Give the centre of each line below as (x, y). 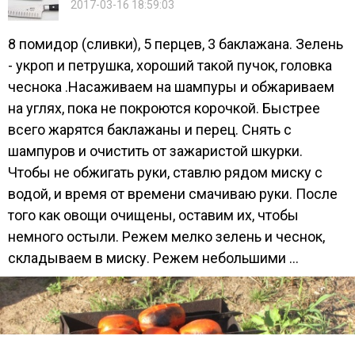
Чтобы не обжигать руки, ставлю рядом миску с (165, 173)
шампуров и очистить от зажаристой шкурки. (155, 151)
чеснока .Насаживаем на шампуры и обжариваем (171, 87)
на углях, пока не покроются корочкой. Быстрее (164, 109)
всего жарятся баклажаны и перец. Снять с (150, 130)
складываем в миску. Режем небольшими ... (153, 258)
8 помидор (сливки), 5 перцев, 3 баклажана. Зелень (176, 44)
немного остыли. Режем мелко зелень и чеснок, (166, 237)
